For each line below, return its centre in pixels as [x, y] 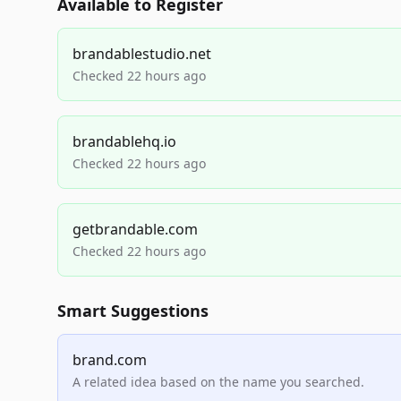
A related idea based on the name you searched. [218, 382]
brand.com [110, 360]
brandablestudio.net [142, 54]
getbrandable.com [135, 229]
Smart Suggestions [133, 311]
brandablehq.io [124, 141]
